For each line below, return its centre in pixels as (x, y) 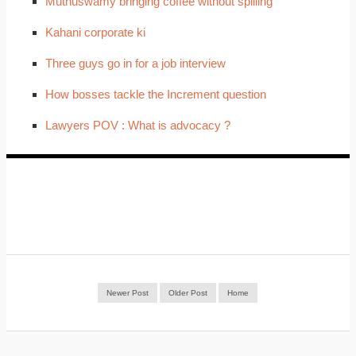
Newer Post (128, 293)
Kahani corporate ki (95, 32)
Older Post (188, 293)
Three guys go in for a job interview (135, 63)
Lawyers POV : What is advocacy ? (137, 125)
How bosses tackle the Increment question (155, 94)
